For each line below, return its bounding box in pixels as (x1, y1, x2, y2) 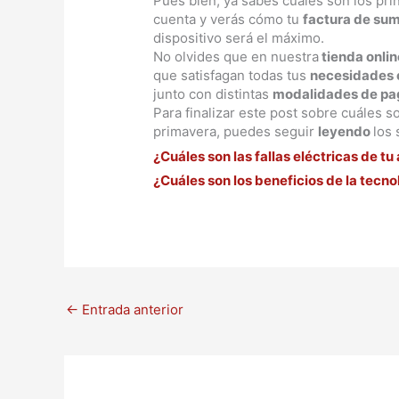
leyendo (318, 123, 374, 141)
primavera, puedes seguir (153, 123, 319, 141)
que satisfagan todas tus (153, 67, 311, 85)
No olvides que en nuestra (153, 48, 320, 66)
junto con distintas (153, 85, 273, 103)
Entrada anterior (78, 301, 183, 319)
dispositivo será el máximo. (153, 29, 325, 47)
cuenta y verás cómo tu (153, 11, 304, 28)
